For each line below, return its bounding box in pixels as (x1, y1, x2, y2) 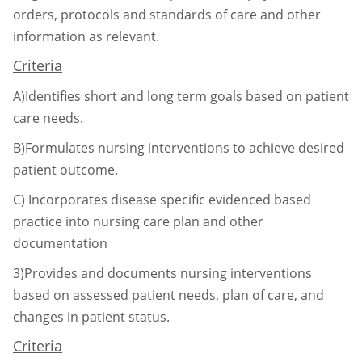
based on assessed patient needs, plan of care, (13, 285, 301, 304)
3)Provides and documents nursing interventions (13, 263, 312, 282)
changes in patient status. (13, 307, 170, 326)
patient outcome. (13, 160, 118, 179)
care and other (230, 5, 321, 23)
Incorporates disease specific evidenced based (28, 190, 311, 208)
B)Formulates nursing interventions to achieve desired (13, 138, 344, 157)
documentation (13, 234, 107, 252)
